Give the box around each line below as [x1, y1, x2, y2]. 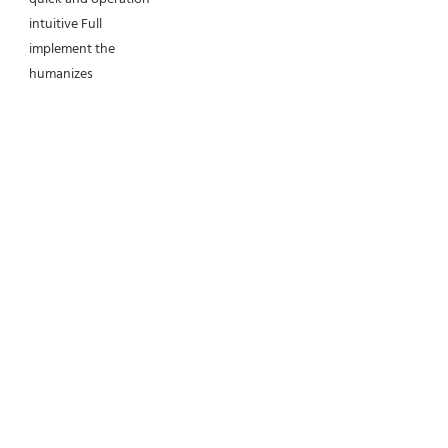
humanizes [29, 63, 93, 87]
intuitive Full [29, 13, 102, 37]
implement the [29, 38, 115, 62]
